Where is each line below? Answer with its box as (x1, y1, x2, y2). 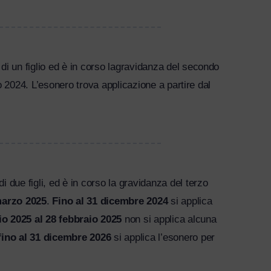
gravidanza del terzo (119, 177, 208, 189)
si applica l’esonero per (111, 232, 215, 244)
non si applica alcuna (122, 214, 217, 226)
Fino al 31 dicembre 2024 (52, 195, 168, 207)
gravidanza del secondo (115, 61, 220, 73)
